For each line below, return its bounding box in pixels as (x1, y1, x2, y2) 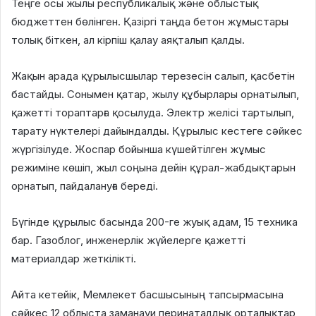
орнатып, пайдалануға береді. (11, 178, 158, 193)
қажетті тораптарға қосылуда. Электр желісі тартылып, (11, 105, 294, 119)
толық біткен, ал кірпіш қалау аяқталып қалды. (11, 32, 245, 47)
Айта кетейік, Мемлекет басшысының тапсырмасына (11, 287, 284, 301)
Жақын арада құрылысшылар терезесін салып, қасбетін (11, 68, 295, 83)
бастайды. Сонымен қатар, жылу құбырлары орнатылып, (11, 87, 299, 101)
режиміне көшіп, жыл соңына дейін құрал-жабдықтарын (11, 160, 296, 174)
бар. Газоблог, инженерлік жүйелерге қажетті (11, 233, 245, 247)
